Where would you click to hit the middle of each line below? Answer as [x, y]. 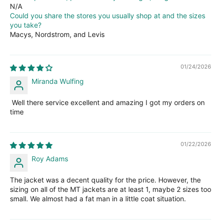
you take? [26, 25]
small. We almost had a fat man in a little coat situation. [98, 198]
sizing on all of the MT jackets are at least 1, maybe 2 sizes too [110, 189]
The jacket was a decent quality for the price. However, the [105, 180]
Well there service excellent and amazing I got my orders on [107, 102]
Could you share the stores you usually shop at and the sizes [108, 15]
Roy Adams [50, 158]
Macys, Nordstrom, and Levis [57, 34]
